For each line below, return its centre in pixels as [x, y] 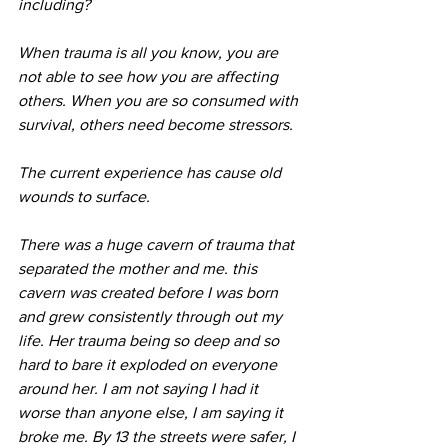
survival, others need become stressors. [155, 124]
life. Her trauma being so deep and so [150, 340]
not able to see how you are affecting [150, 76]
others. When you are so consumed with [160, 100]
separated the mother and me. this [139, 268]
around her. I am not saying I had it [140, 388]
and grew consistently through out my [152, 316]
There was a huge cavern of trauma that [158, 244]
